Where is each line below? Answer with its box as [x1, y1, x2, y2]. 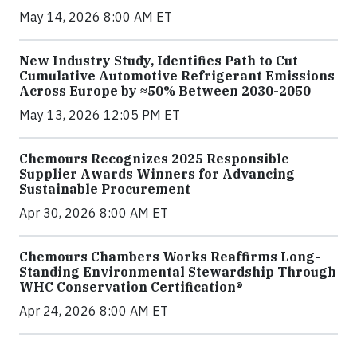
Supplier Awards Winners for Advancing [19, 166, 295, 182]
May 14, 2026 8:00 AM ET [19, 9, 172, 25]
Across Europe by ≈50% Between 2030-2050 [19, 83, 311, 100]
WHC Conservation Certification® [19, 279, 243, 296]
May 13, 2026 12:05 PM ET [19, 107, 180, 124]
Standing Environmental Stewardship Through [19, 264, 336, 280]
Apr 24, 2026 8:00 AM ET [19, 303, 168, 320]
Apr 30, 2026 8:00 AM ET [19, 205, 168, 222]
